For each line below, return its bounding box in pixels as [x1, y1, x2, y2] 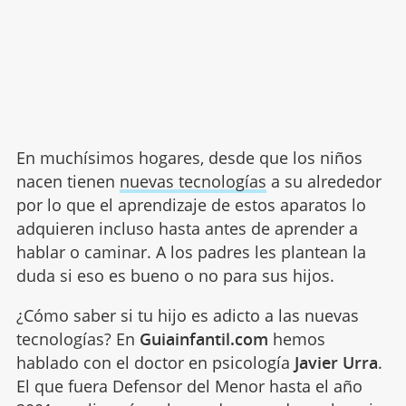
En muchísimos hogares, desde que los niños [15, 147, 362, 169]
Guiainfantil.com [139, 328, 268, 351]
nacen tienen [15, 170, 120, 193]
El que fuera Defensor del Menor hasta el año [15, 375, 362, 398]
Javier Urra [294, 352, 378, 374]
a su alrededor [266, 170, 382, 193]
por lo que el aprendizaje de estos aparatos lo [15, 194, 366, 217]
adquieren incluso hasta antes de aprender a [15, 217, 358, 240]
